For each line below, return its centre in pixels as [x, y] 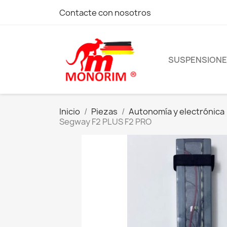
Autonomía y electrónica [177, 112]
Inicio [70, 112]
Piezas [104, 112]
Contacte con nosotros [105, 13]
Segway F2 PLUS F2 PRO [105, 122]
